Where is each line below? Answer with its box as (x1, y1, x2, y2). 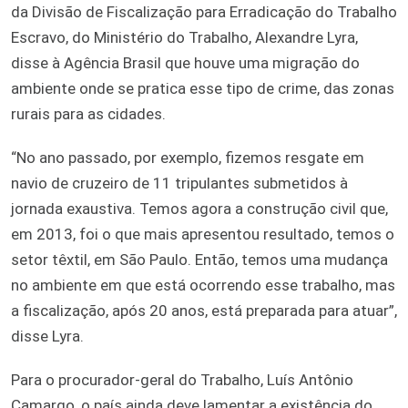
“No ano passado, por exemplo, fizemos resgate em (11, 148, 364, 167)
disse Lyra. (11, 326, 84, 345)
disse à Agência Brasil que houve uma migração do (11, 53, 360, 72)
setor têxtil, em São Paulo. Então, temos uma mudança (11, 250, 388, 269)
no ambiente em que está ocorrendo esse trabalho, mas (11, 275, 395, 294)
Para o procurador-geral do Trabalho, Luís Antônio (11, 370, 353, 389)
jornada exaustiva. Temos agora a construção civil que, (11, 199, 388, 218)
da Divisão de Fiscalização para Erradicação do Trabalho (11, 2, 397, 21)
